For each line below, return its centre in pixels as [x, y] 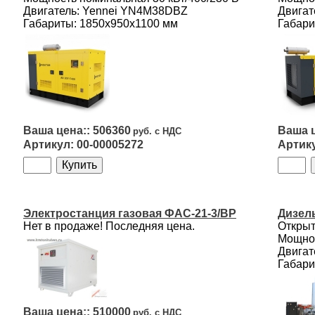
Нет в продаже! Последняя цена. [109, 226]
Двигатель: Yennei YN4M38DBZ [105, 11]
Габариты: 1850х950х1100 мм [101, 24]
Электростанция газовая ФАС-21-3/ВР [130, 213]
